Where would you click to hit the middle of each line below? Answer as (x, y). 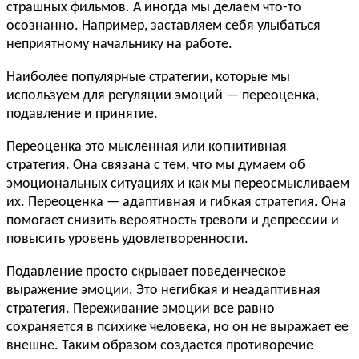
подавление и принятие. (82, 115)
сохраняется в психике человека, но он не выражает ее (177, 328)
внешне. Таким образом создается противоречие (160, 346)
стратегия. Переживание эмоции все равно (141, 309)
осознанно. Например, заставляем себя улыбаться (163, 26)
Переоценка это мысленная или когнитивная (147, 147)
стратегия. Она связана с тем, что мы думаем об (156, 166)
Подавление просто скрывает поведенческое (146, 272)
